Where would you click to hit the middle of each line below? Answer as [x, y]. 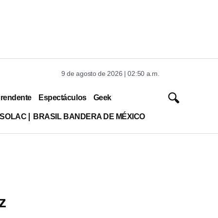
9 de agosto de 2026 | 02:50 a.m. [110, 73]
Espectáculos [63, 97]
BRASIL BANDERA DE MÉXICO [89, 116]
